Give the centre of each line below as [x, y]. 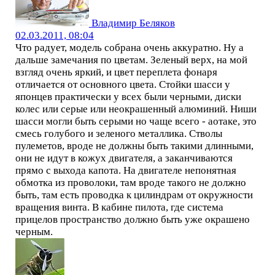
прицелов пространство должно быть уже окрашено [132, 219]
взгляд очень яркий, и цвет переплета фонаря [116, 72]
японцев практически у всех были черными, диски [128, 96]
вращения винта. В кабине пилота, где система [119, 207]
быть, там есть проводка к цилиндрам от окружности [134, 195]
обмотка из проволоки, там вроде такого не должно [130, 182]
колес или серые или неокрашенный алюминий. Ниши [136, 109]
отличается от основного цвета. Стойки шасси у [122, 84]
